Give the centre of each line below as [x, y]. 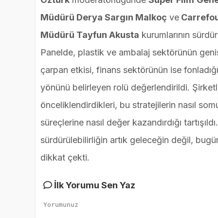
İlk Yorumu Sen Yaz [94, 185]
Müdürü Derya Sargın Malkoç [104, 18]
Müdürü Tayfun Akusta [90, 35]
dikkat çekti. [65, 158]
